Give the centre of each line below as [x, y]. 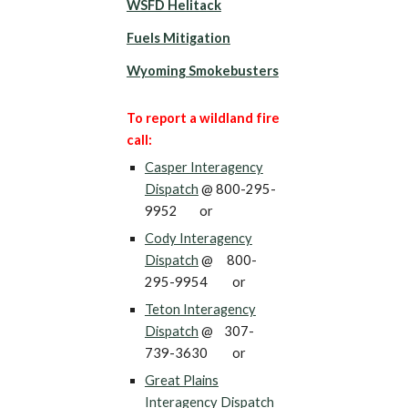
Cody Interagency [198, 238]
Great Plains [181, 380]
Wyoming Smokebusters [202, 70]
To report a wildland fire [203, 117]
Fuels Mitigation [178, 37]
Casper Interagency [204, 167]
